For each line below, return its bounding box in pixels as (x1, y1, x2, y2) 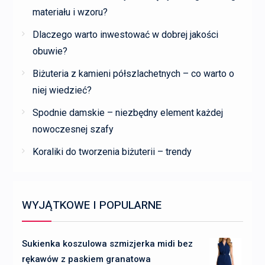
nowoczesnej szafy (32, 123, 114, 135)
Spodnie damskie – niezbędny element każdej (32, 106, 223, 118)
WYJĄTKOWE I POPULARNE (21, 196, 161, 214)
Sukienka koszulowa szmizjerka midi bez (21, 238, 193, 249)
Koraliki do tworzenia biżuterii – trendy (32, 146, 192, 157)
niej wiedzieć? (32, 84, 92, 96)
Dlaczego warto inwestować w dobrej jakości (32, 28, 218, 40)
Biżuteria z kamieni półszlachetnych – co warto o (32, 67, 234, 79)
